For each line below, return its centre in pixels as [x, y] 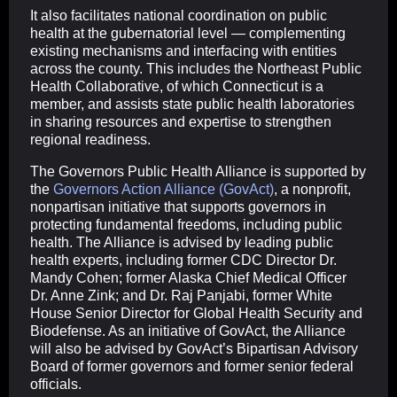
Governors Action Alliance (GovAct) [163, 190]
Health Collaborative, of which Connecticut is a [177, 87]
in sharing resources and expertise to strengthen [181, 122]
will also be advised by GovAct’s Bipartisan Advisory [194, 349]
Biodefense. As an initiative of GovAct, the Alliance [188, 331]
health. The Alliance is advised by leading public [182, 243]
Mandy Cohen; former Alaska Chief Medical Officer [188, 278]
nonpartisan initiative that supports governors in [178, 207]
